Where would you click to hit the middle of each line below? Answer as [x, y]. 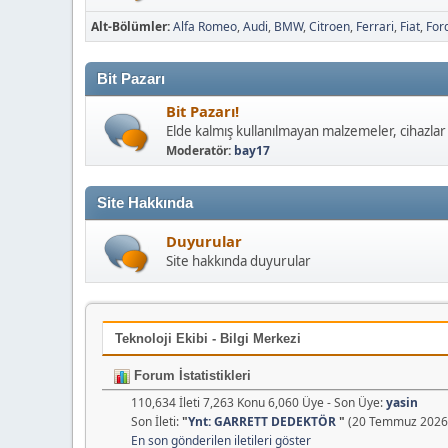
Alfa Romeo [205, 27]
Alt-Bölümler [129, 27]
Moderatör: [200, 151]
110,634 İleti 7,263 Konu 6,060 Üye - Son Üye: [258, 403]
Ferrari [375, 27]
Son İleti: [156, 422]
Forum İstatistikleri [190, 376]
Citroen [329, 27]
